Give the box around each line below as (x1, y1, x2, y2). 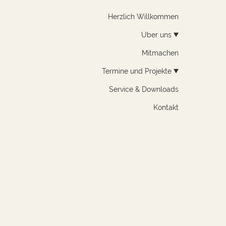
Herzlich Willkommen (107, 13, 179, 21)
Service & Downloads (108, 85, 179, 93)
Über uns (141, 31, 172, 39)
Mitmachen (141, 49, 179, 57)
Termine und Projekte (101, 67, 172, 75)
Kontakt (153, 103, 179, 111)
